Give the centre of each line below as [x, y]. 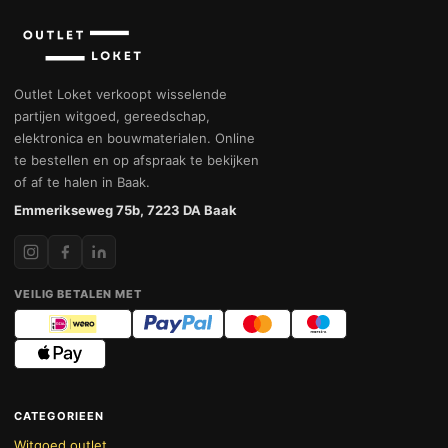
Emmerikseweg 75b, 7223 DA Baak [125, 209]
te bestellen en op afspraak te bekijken [136, 159]
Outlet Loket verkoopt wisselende [120, 93]
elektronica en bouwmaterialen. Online [134, 137]
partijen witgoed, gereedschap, [112, 115]
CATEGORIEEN [59, 415]
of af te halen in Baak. [82, 181]
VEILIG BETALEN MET [78, 293]
